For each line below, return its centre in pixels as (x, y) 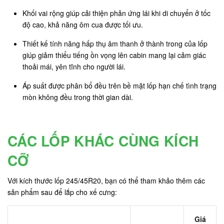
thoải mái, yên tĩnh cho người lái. (74, 66)
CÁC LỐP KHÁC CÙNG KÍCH (103, 140)
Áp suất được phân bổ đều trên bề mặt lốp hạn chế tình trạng (119, 85)
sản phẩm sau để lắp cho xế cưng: (62, 192)
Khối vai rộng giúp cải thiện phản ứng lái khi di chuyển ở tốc (116, 13)
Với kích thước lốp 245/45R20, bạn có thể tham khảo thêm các (106, 180)
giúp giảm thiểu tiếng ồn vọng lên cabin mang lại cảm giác (114, 55)
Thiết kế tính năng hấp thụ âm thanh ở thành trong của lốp (115, 43)
